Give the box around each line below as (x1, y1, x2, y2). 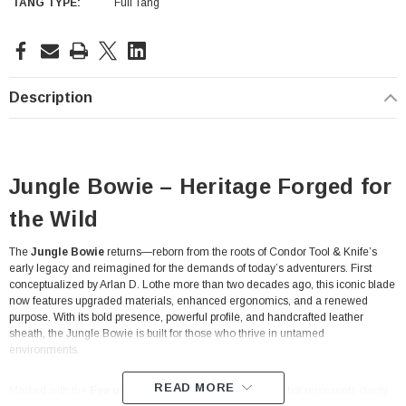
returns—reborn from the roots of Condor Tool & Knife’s (104, 246, 377, 258)
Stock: (12, 60, 48, 72)
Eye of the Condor (90, 384, 188, 397)
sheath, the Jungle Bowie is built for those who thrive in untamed (9, 327, 324, 340)
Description (9, 90, 92, 105)
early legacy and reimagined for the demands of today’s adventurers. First (9, 262, 372, 275)
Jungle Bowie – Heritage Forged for (9, 174, 392, 198)
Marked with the (9, 384, 90, 397)
